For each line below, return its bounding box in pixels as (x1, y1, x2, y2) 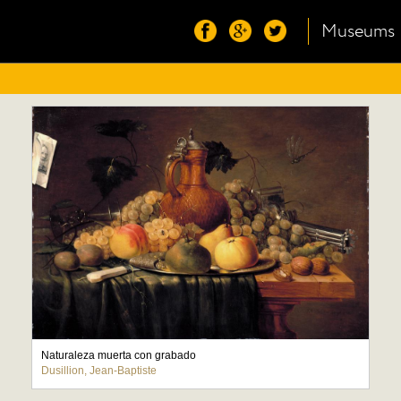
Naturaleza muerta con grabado (40, 349, 196, 362)
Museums (321, 19, 395, 44)
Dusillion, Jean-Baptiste (40, 364, 157, 377)
